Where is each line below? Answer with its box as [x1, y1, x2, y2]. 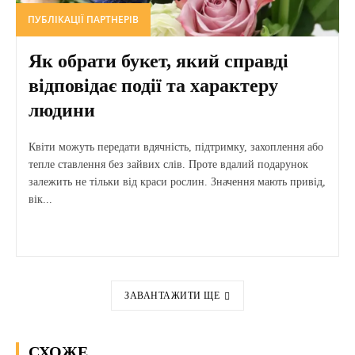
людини [29, 99, 95, 120]
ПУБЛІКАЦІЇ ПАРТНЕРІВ [28, 12, 139, 26]
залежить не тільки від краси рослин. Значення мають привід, [29, 175, 326, 188]
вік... [29, 193, 52, 205]
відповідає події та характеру [29, 74, 278, 96]
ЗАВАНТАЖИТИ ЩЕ [124, 289, 220, 301]
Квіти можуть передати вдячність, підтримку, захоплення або [29, 140, 323, 153]
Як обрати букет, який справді [29, 50, 288, 71]
